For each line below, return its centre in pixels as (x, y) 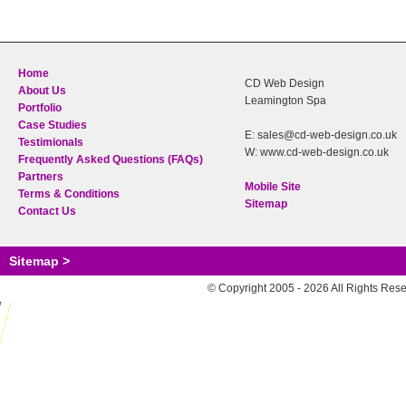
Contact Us (47, 211)
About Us (42, 91)
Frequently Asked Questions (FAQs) (111, 159)
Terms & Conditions (69, 194)
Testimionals (51, 142)
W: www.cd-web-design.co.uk (317, 152)
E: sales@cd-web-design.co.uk (321, 135)
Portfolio (40, 108)
